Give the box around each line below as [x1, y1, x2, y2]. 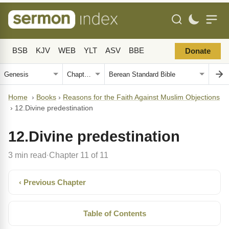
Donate [185, 47, 211, 55]
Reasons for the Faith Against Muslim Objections [63, 94, 220, 101]
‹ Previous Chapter [19, 178, 86, 187]
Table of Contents [83, 209, 146, 218]
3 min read [8, 150, 47, 159]
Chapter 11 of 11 [49, 150, 108, 159]
